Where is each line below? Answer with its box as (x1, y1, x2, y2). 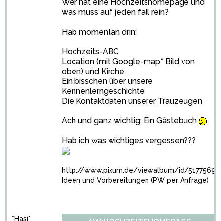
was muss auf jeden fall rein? (62, 7, 169, 17)
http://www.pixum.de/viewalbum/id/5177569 (62, 166, 216, 174)
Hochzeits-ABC (62, 47, 119, 56)
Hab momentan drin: (62, 27, 137, 37)
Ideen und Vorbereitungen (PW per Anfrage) (62, 176, 209, 184)
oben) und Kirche (62, 67, 124, 76)
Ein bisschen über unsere (62, 76, 153, 86)
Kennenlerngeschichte (62, 86, 145, 96)
